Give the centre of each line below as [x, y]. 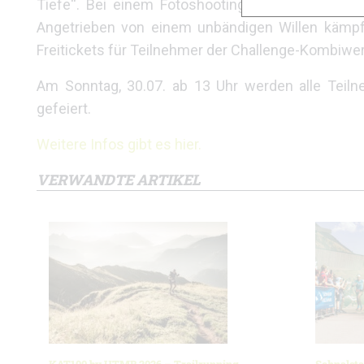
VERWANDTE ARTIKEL [119, 180]
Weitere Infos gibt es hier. [119, 144]
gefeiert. [64, 108]
